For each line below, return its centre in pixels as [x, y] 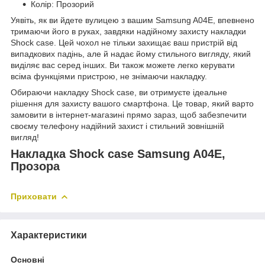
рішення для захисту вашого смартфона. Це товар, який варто [132, 103]
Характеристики [49, 235]
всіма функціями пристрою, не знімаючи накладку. [109, 76]
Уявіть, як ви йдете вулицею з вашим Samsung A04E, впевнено [132, 20]
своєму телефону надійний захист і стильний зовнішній [117, 126]
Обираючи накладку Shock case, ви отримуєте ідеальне [119, 92]
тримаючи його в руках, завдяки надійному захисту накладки [128, 31]
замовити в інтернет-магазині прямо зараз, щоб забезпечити [129, 114]
